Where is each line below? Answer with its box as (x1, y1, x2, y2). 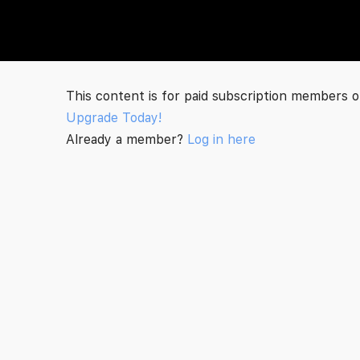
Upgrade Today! (66, 110, 162, 125)
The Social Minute (66, 17, 218, 46)
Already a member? (66, 132, 187, 147)
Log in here (187, 132, 256, 147)
